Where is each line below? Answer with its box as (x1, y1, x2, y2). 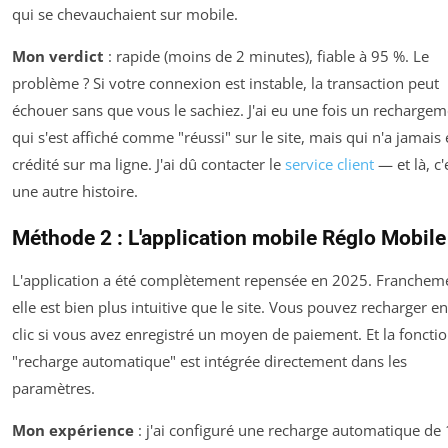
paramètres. (12, 378, 95, 399)
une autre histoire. (12, 181, 138, 202)
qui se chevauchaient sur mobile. (12, 4, 238, 25)
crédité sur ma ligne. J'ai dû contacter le (12, 154, 285, 175)
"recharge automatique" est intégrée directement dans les (12, 351, 407, 372)
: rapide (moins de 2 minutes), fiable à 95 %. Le (104, 46, 429, 67)
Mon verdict (12, 46, 104, 67)
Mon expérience (12, 420, 134, 441)
